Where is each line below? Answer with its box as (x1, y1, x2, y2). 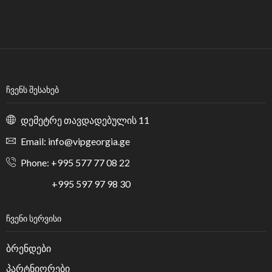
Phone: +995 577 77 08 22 (19, 156, 130, 168)
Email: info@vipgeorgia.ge (19, 135, 130, 147)
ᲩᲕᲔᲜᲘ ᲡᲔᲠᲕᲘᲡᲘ (6, 213, 61, 224)
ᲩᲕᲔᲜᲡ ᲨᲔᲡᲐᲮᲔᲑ (6, 84, 59, 95)
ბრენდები (6, 242, 51, 254)
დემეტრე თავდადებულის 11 (21, 114, 149, 126)
